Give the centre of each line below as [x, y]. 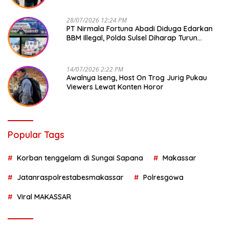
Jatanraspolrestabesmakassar [70, 177]
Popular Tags [36, 134]
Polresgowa [163, 177]
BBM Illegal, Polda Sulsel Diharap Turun [132, 38]
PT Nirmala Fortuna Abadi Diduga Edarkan [140, 28]
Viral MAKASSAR [44, 197]
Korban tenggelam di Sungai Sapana [80, 158]
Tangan [79, 47]
